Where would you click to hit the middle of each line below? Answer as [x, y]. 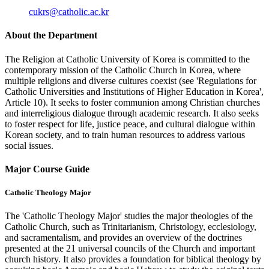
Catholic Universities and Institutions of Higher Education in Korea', [134, 91]
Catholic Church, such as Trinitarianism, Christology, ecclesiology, [131, 227]
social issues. [29, 145]
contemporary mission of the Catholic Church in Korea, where [123, 70]
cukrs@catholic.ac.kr [69, 12]
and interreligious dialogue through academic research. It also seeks [132, 113]
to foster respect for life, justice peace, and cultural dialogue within [130, 124]
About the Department [51, 35]
